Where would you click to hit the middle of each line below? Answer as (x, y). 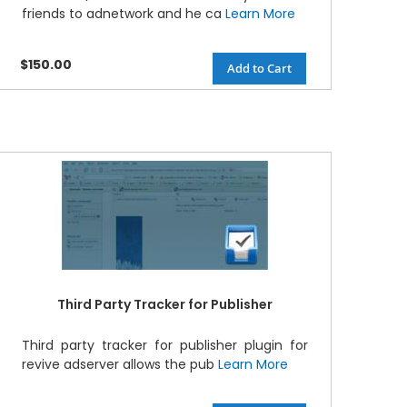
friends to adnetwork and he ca (123, 14)
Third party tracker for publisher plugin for (164, 346)
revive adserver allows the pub (119, 365)
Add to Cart (259, 69)
